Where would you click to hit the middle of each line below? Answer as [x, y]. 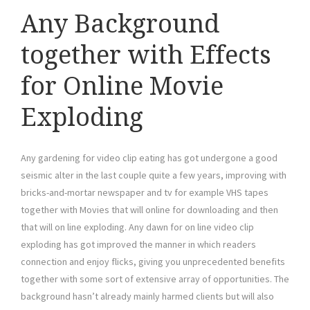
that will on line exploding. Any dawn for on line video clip [137, 227]
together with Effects [146, 55]
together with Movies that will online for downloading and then [149, 210]
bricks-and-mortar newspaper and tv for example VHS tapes [145, 193]
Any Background [120, 24]
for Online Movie [122, 86]
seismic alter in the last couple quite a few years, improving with [154, 175]
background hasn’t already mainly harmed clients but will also [147, 297]
